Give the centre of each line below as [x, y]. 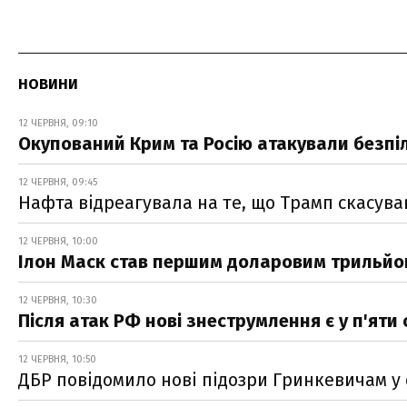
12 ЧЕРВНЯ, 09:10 [58, 123]
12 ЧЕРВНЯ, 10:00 [58, 241]
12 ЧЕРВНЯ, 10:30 [58, 300]
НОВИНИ [48, 84]
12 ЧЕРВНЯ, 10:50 [57, 359]
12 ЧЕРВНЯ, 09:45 [58, 182]
